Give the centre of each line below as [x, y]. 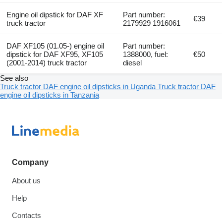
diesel [133, 62]
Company [30, 162]
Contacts [27, 215]
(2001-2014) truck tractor [46, 62]
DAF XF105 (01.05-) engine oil [55, 46]
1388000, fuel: [146, 54]
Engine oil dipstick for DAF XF [55, 14]
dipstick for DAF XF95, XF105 [55, 54]
